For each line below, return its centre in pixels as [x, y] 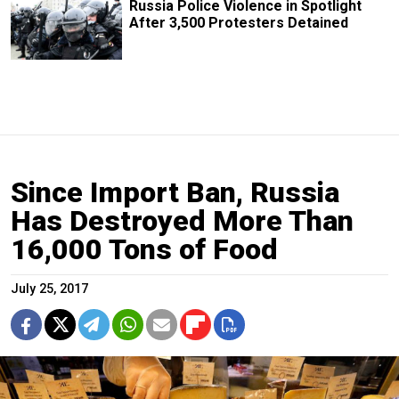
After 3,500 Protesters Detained [238, 23]
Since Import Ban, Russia [175, 193]
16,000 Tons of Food [144, 250]
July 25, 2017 [49, 289]
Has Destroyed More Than [182, 221]
